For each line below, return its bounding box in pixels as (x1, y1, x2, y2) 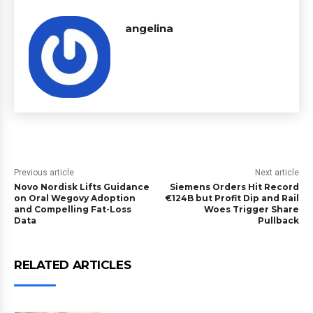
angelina (125, 22, 173, 35)
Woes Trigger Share (203, 204, 299, 214)
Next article (254, 168, 299, 177)
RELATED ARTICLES (14, 258, 131, 272)
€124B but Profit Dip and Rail (164, 193, 299, 203)
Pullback (257, 215, 299, 226)
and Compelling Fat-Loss (14, 204, 131, 214)
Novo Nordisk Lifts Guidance (14, 182, 150, 192)
